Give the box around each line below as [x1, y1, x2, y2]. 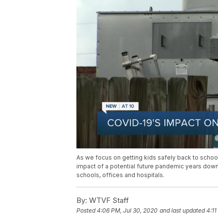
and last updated [160, 207, 205, 215]
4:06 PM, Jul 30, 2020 [97, 207, 158, 215]
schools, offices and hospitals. [76, 171, 164, 179]
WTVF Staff [87, 196, 129, 205]
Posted [76, 207, 97, 215]
